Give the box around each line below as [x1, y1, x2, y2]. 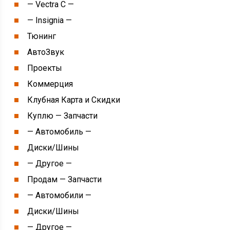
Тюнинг [27, 31, 56, 41]
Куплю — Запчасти [27, 111, 98, 121]
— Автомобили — [27, 190, 92, 200]
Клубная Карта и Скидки [27, 95, 121, 105]
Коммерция [27, 79, 73, 89]
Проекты [27, 63, 63, 73]
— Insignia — [27, 15, 72, 25]
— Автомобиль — [27, 127, 92, 137]
